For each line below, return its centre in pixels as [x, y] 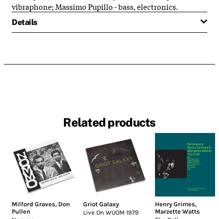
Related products [109, 122]
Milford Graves [33, 204]
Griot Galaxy [101, 204]
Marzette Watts [177, 212]
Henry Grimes [175, 204]
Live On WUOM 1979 [111, 213]
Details [24, 22]
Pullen [21, 212]
